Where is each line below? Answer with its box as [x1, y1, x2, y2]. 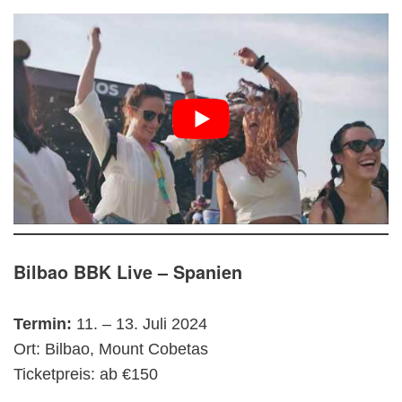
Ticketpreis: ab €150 [13, 364, 158, 383]
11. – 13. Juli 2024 [76, 314, 207, 333]
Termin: [13, 314, 76, 333]
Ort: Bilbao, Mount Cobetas [13, 339, 208, 358]
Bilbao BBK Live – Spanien [13, 258, 242, 284]
